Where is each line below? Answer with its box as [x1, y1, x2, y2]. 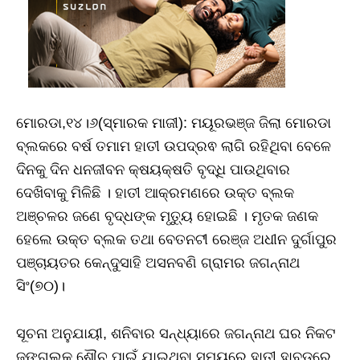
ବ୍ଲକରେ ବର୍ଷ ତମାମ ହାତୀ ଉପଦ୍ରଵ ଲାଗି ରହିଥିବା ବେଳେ [16, 138, 331, 154]
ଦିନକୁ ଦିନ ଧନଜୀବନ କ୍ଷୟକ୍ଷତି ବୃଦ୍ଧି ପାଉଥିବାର [16, 162, 290, 178]
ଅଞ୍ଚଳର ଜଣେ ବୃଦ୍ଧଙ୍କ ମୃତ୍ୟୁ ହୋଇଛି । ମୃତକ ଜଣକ [16, 208, 318, 224]
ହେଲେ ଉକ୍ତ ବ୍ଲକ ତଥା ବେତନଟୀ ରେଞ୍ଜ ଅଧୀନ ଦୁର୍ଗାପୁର [16, 231, 337, 247]
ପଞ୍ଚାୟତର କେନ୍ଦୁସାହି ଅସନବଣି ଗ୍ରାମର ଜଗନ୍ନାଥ [16, 255, 300, 271]
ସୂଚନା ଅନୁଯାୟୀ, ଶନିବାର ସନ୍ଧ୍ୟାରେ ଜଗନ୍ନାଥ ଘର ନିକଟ [16, 325, 335, 342]
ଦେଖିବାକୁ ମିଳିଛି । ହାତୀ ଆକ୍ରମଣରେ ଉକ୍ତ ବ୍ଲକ [16, 185, 294, 201]
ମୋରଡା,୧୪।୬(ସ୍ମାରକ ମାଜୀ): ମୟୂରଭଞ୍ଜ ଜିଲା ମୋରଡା [16, 115, 331, 131]
